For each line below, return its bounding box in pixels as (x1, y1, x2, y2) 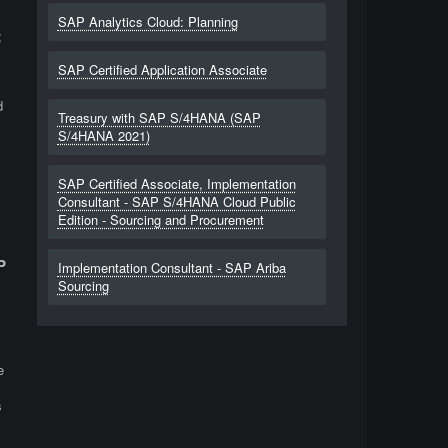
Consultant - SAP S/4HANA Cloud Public (57, 192, 296, 211)
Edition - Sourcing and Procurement (57, 210, 264, 229)
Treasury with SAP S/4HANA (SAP (57, 108, 261, 127)
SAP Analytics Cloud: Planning (57, 12, 238, 31)
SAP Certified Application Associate (57, 60, 267, 79)
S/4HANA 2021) (57, 126, 150, 145)
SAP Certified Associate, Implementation (57, 174, 296, 193)
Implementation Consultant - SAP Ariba (57, 258, 286, 277)
